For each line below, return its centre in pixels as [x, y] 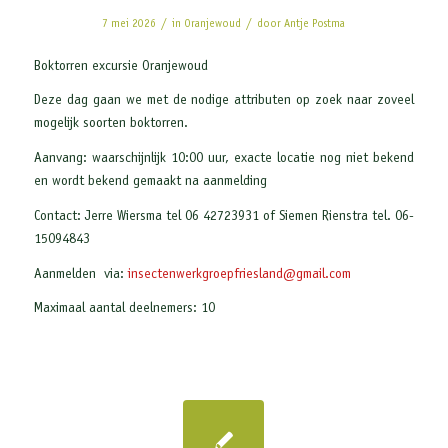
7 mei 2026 [129, 24]
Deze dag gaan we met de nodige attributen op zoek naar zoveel [224, 101]
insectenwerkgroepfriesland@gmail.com [239, 274]
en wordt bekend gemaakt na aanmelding [150, 182]
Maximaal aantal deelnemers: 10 [124, 309]
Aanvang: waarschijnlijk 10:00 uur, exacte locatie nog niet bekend [224, 159]
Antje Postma [315, 24]
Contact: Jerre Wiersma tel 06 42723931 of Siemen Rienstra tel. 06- [224, 216]
